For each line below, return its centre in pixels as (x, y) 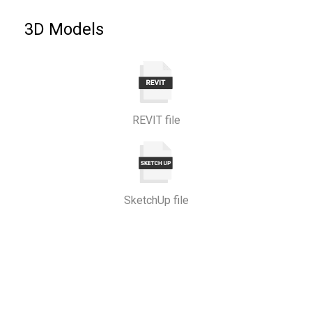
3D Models (64, 29)
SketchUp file (156, 200)
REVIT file (156, 120)
